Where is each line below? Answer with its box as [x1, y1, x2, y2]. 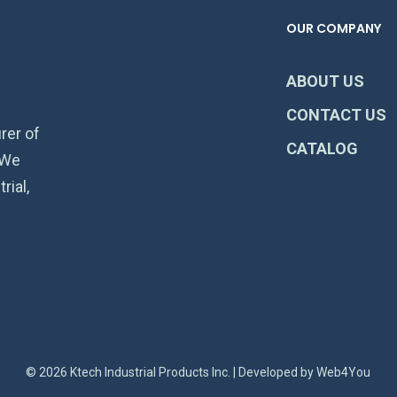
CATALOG [285, 139, 358, 159]
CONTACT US [285, 105, 386, 125]
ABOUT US [285, 72, 364, 91]
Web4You [316, 365, 371, 379]
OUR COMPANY [285, 19, 381, 38]
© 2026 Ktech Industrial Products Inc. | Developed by [26, 365, 317, 379]
